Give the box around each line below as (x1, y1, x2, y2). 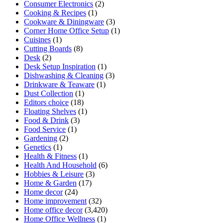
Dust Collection (24, 89, 73, 98)
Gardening (24, 133, 57, 142)
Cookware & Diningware (24, 17, 104, 26)
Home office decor (24, 205, 83, 214)
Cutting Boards (24, 44, 72, 53)
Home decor (24, 187, 63, 196)
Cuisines (24, 35, 51, 44)
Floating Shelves (24, 107, 76, 115)
